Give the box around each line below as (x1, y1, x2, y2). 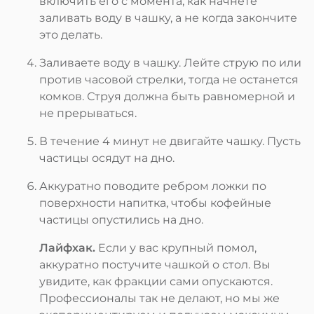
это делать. (39, 27, 105, 41)
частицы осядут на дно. (39, 151, 175, 165)
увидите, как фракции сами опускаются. (39, 274, 273, 288)
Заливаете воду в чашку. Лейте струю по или (39, 55, 301, 69)
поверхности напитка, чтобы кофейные (39, 196, 271, 210)
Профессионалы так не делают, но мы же (39, 291, 280, 305)
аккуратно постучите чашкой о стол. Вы (39, 257, 271, 271)
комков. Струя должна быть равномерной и (39, 89, 295, 103)
